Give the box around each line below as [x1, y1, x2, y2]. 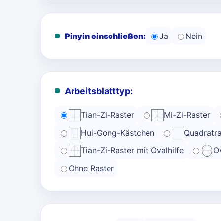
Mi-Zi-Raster [164, 110, 210, 120]
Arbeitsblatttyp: [65, 86, 133, 96]
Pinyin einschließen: [65, 31, 146, 41]
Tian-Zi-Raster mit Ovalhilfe [81, 146, 184, 155]
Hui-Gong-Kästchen [81, 128, 154, 138]
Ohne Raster [69, 163, 114, 173]
